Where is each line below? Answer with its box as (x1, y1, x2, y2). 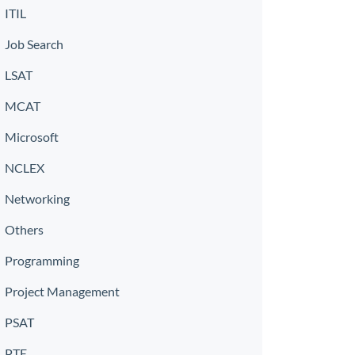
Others (5, 222, 44, 237)
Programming (5, 253, 79, 268)
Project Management (5, 284, 120, 299)
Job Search (5, 36, 63, 52)
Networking (5, 191, 70, 206)
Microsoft (5, 129, 59, 144)
